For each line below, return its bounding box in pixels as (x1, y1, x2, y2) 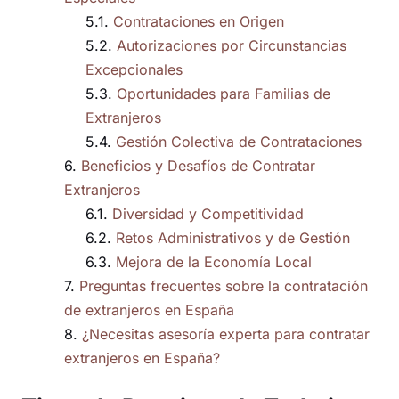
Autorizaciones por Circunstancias (117, 37, 346, 55)
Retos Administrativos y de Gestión (116, 229, 350, 248)
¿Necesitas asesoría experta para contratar (82, 325, 370, 344)
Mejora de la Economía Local (116, 253, 312, 272)
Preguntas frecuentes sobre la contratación (79, 277, 368, 296)
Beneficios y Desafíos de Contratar (81, 157, 315, 175)
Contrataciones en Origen (113, 12, 284, 31)
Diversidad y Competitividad (112, 205, 304, 224)
